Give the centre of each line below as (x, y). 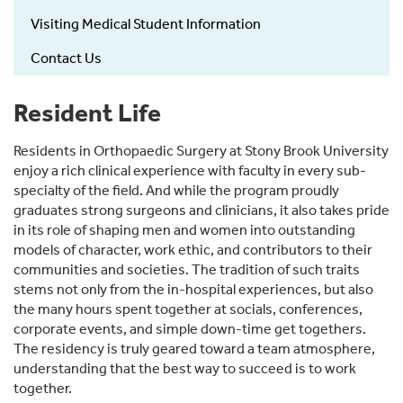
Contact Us (66, 58)
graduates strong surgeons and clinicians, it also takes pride (201, 210)
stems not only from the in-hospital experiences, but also (193, 290)
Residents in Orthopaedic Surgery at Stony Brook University (201, 151)
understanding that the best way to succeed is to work (185, 369)
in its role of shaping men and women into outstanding (184, 230)
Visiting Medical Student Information (146, 24)
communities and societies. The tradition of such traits (187, 270)
